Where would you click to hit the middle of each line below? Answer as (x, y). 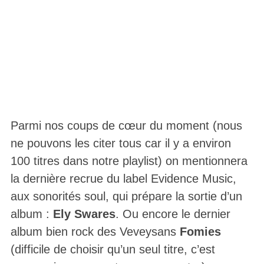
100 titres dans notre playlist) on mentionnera (129, 161)
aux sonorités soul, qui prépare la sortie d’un (126, 197)
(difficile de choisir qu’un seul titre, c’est (113, 250)
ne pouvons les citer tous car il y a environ (121, 143)
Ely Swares (84, 214)
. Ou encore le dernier (173, 214)
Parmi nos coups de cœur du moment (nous (126, 126)
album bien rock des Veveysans (95, 232)
